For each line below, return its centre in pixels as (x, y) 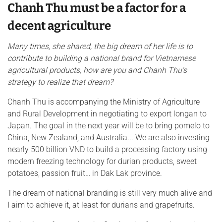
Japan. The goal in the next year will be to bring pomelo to (109, 126)
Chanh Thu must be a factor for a (97, 8)
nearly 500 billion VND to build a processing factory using (107, 150)
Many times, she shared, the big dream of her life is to (100, 47)
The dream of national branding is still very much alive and (110, 193)
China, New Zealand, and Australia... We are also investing (109, 138)
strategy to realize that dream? (60, 82)
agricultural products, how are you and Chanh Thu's (97, 70)
